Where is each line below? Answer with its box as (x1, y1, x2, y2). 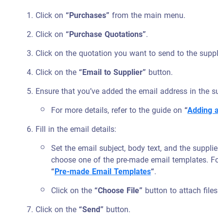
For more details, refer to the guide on (51, 103, 185, 118)
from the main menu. (109, 8, 186, 23)
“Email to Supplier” (79, 65, 146, 80)
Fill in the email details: (36, 122, 117, 137)
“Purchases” (66, 8, 110, 23)
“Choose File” (94, 183, 143, 198)
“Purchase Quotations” (66, 27, 146, 42)
